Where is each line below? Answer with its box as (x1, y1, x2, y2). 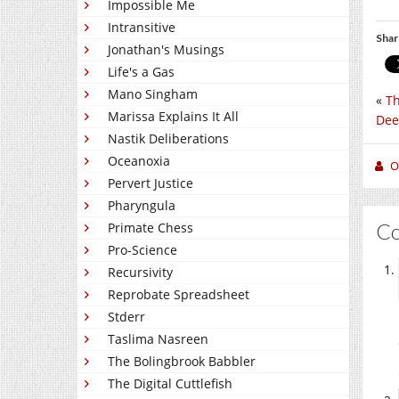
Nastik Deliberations (108, 130, 229, 147)
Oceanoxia (108, 152, 170, 169)
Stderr (108, 308, 145, 325)
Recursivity (108, 264, 173, 281)
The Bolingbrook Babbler (108, 353, 256, 370)
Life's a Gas (108, 63, 175, 80)
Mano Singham (108, 85, 198, 102)
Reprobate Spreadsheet (108, 286, 249, 303)
